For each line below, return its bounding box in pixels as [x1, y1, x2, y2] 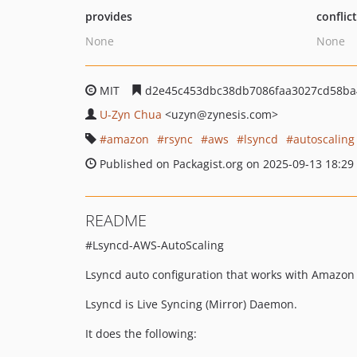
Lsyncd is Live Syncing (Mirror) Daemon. [85, 296, 297, 312]
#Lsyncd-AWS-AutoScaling [85, 237, 224, 253]
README [85, 210, 147, 231]
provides [85, 9, 132, 24]
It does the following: [85, 326, 197, 341]
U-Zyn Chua [100, 107, 162, 122]
